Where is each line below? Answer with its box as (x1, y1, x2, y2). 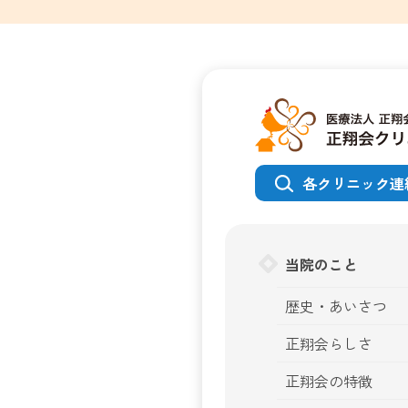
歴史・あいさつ (285, 295, 387, 318)
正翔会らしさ (285, 332, 372, 355)
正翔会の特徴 (285, 370, 372, 393)
